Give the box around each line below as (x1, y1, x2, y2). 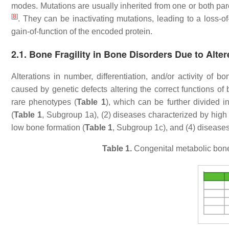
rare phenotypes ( (11, 98, 77, 106)
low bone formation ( (11, 123, 85, 132)
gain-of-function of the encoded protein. (11, 27, 152, 36)
